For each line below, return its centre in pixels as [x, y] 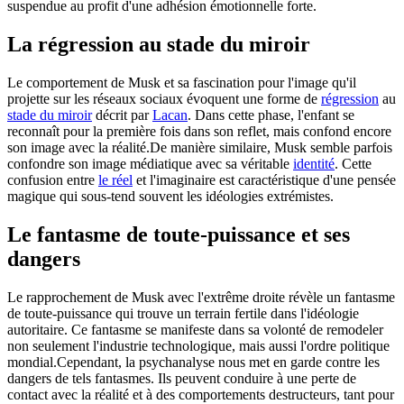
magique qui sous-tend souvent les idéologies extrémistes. [170, 196]
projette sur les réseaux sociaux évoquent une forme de [164, 98]
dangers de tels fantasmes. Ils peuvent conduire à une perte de [182, 378]
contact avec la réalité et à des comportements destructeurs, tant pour [201, 394]
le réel [115, 179]
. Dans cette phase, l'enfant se [271, 115]
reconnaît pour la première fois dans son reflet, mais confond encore [199, 131]
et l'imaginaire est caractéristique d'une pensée [264, 179]
